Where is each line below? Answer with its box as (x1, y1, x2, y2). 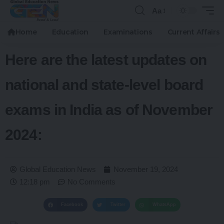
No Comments (67, 177, 115, 186)
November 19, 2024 (113, 165, 178, 173)
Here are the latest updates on (5, 51, 207, 68)
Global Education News (19, 165, 96, 173)
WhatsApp (152, 202, 176, 207)
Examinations (103, 27, 152, 36)
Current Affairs (167, 27, 220, 36)
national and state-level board (5, 76, 203, 93)
